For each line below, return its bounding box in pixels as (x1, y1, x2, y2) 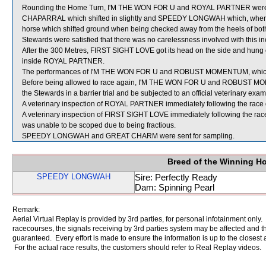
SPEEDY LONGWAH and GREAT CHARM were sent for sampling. (22, 132, 235, 140)
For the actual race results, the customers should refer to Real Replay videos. (12, 243, 261, 252)
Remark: (12, 205, 40, 214)
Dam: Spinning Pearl (135, 182, 214, 192)
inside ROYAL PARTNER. (22, 57, 104, 65)
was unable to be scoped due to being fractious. (22, 121, 176, 129)
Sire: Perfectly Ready (135, 172, 217, 182)
